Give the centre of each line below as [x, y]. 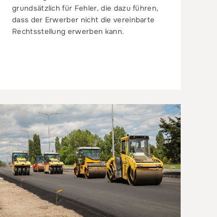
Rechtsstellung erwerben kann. [68, 31]
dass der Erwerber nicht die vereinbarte [83, 20]
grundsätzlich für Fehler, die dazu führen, [85, 8]
